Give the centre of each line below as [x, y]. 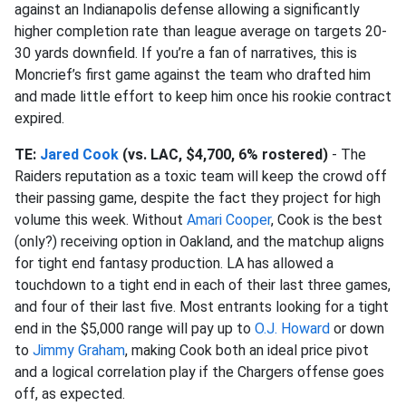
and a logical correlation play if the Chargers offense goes [199, 372]
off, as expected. [70, 394]
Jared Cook [79, 155]
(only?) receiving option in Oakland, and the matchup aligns [199, 242]
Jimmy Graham [79, 350]
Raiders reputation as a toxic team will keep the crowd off [201, 176]
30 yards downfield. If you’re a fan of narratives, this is [186, 53]
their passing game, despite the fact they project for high [198, 198]
